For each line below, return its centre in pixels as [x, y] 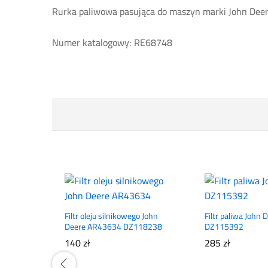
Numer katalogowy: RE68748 [112, 43]
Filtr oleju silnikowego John [111, 216]
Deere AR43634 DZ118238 [113, 227]
